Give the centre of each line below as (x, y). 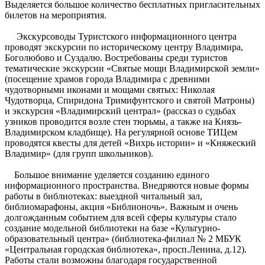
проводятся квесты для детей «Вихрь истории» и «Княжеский (130, 143)
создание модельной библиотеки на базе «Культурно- (112, 228)
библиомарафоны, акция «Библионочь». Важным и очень (121, 206)
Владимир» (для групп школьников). (79, 153)
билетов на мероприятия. (56, 15)
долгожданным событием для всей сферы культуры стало (121, 217)
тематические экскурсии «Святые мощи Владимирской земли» (132, 68)
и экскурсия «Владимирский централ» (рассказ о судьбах (120, 111)
